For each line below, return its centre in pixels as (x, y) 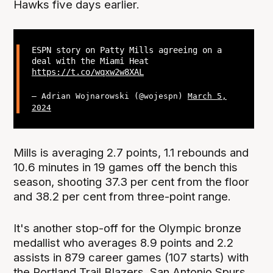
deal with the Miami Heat (90, 61)
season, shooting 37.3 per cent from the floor (132, 182)
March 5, (207, 96)
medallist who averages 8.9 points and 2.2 (124, 243)
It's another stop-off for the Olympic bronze (128, 228)
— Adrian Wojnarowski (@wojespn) (109, 96)
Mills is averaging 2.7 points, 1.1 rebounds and (131, 152)
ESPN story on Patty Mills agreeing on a (126, 50)
